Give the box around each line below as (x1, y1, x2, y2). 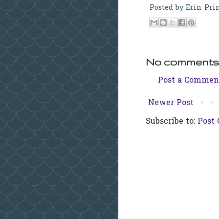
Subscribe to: (146, 115, 197, 128)
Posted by (150, 3, 186, 14)
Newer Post (148, 97, 194, 109)
